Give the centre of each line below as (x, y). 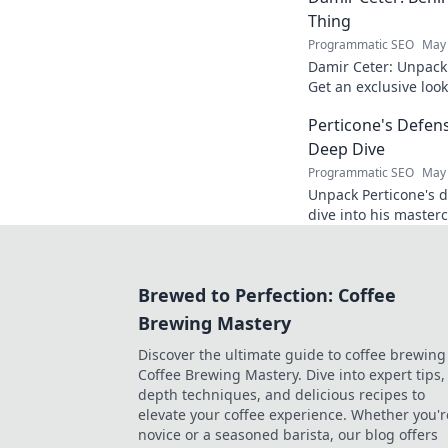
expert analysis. (360, 234)
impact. (333, 106)
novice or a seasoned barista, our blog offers (288, 434)
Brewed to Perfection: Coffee (267, 295)
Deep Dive (346, 149)
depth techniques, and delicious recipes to (281, 394)
